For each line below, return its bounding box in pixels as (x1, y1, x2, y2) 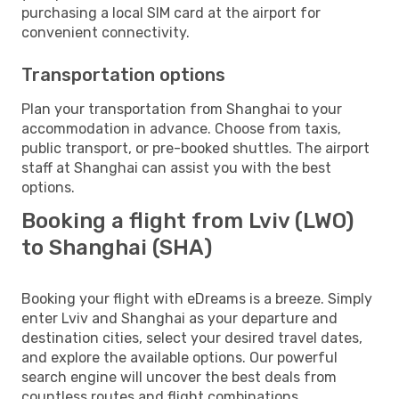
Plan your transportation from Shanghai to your (21, 100, 342, 118)
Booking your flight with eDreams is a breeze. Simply (21, 289, 372, 307)
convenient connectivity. (21, 23, 190, 41)
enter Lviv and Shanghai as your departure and (21, 309, 338, 327)
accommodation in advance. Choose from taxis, (21, 119, 341, 137)
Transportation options (21, 63, 225, 85)
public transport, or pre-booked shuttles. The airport (21, 139, 370, 157)
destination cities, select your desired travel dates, (21, 329, 362, 346)
